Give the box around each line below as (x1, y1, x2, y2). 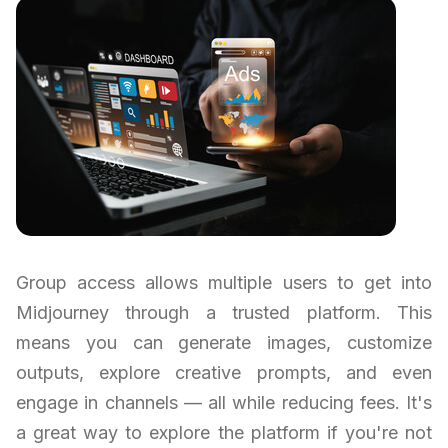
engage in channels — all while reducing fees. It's (16, 392, 432, 414)
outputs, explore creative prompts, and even (16, 362, 432, 384)
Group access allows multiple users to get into (16, 272, 432, 294)
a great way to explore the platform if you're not (16, 422, 432, 444)
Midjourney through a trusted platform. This (16, 302, 432, 324)
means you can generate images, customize (16, 332, 432, 354)
